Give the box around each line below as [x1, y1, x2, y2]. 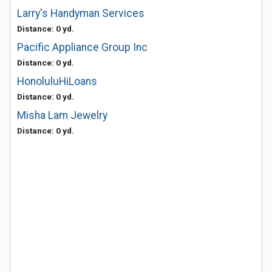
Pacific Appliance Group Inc [17, 41, 148, 53]
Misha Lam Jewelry [17, 109, 107, 121]
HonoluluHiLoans [17, 75, 97, 87]
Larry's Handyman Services [17, 7, 144, 19]
